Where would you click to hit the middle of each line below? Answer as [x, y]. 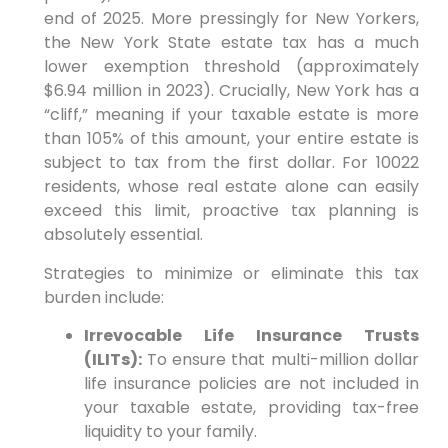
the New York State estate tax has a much [231, 43]
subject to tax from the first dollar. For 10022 [231, 163]
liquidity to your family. [170, 432]
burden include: [103, 297]
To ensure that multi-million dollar [280, 360]
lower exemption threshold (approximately [231, 67]
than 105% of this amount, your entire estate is [231, 139]
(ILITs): [112, 360]
